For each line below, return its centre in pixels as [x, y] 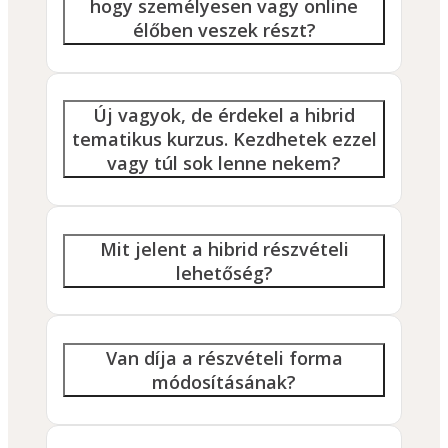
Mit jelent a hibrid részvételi [224, 248]
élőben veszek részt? [224, 29]
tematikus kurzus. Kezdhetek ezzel [224, 139]
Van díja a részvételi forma [224, 358]
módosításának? [224, 382]
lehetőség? [224, 272]
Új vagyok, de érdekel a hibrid [224, 115]
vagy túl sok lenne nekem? [224, 163]
